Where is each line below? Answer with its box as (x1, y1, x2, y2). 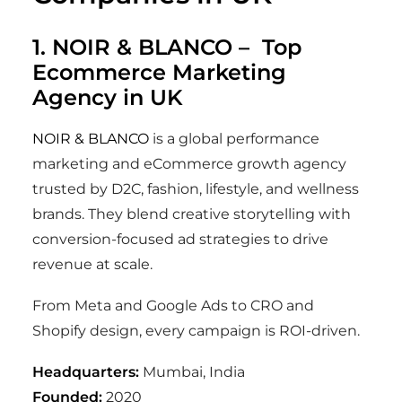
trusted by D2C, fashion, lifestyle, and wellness (32, 180, 359, 197)
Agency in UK (32, 84, 183, 110)
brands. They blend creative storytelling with (32, 205, 351, 223)
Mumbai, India (139, 363, 245, 380)
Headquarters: (32, 363, 139, 380)
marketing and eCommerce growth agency (32, 155, 346, 172)
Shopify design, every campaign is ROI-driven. (32, 322, 360, 339)
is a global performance (149, 130, 319, 147)
